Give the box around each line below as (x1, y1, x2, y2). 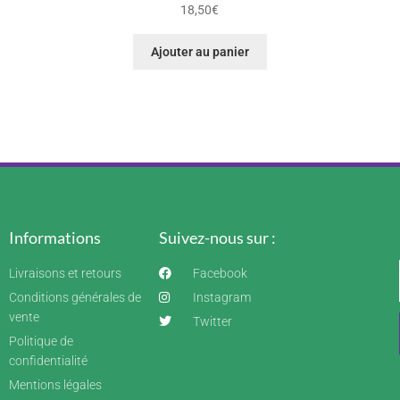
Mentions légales (9, 378, 102, 393)
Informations (9, 228, 101, 248)
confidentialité (9, 354, 87, 369)
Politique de (9, 334, 73, 349)
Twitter (192, 314, 232, 329)
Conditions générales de (9, 290, 141, 305)
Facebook (192, 266, 247, 281)
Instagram (192, 290, 251, 305)
